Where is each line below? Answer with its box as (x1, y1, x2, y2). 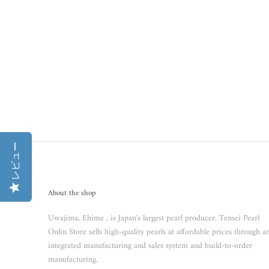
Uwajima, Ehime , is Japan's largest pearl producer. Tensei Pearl (48, 211, 259, 226)
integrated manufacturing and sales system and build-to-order (48, 238, 252, 253)
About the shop (48, 186, 95, 200)
